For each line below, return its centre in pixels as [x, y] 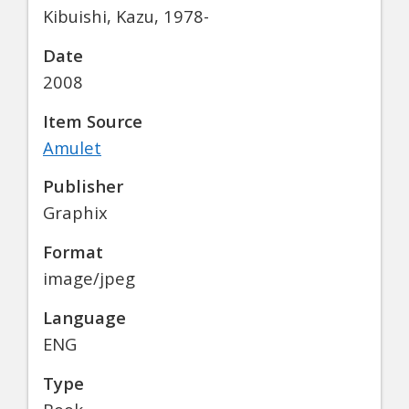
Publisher [83, 186]
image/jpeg [89, 278]
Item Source [93, 121]
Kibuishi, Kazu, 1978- [126, 16]
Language [84, 318]
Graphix [75, 213]
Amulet [72, 147]
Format [73, 252]
